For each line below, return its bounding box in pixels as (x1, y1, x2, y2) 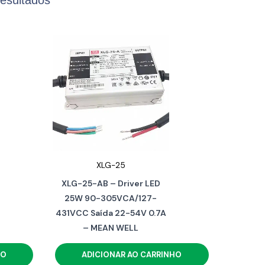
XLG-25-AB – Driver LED (61, 177, 160, 189)
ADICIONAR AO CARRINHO (82, 250, 182, 260)
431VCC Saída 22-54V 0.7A (55, 207, 166, 218)
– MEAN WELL (83, 222, 139, 233)
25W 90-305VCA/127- (64, 192, 157, 203)
